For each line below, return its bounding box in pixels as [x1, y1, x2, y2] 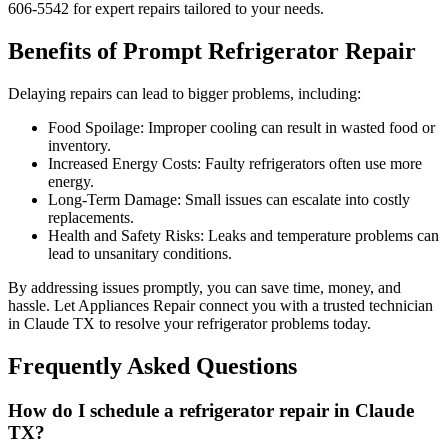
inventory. [48, 136, 111, 154]
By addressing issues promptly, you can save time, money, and [8, 278, 401, 296]
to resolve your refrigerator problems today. [95, 314, 371, 332]
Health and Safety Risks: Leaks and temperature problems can [48, 226, 439, 244]
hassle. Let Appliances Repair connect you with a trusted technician [8, 296, 433, 314]
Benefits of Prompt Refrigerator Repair [8, 37, 416, 64]
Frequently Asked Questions [8, 352, 297, 379]
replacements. [48, 208, 134, 226]
